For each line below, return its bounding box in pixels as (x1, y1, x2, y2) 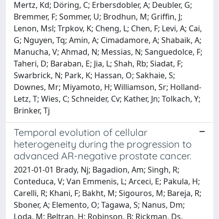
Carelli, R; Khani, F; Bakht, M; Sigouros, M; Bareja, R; (14, 187, 201, 198)
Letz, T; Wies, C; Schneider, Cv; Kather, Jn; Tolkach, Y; (14, 93, 200, 104)
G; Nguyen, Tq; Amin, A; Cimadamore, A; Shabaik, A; (14, 34, 201, 45)
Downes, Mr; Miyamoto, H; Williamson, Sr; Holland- (14, 81, 201, 92)
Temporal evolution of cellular (14, 126, 148, 138)
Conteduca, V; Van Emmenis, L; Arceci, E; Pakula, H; (14, 175, 200, 187)
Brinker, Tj (14, 105, 50, 116)
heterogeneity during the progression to (14, 137, 192, 150)
